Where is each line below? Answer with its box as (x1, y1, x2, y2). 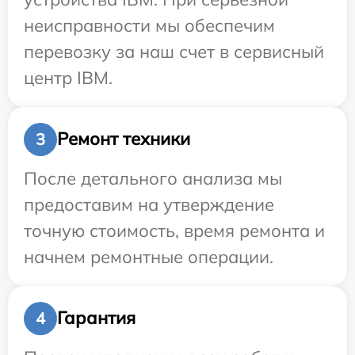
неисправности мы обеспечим (24, 13, 275, 36)
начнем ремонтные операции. (24, 245, 273, 268)
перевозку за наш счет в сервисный (24, 40, 324, 63)
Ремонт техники (57, 128, 190, 151)
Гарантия (57, 307, 136, 330)
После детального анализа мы (24, 166, 282, 189)
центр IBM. (24, 66, 113, 89)
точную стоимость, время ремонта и (24, 219, 325, 242)
